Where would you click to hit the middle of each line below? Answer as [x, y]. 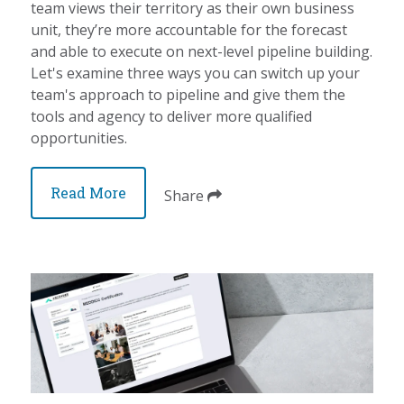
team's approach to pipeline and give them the [188, 95]
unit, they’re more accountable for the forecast [189, 30]
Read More [89, 193]
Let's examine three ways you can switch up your [196, 73]
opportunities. [79, 138]
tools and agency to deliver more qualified [172, 117]
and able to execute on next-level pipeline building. [202, 52]
